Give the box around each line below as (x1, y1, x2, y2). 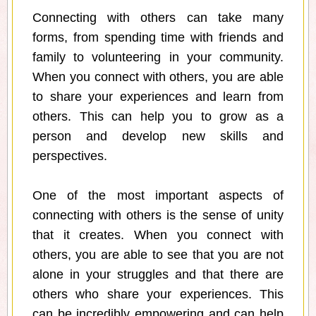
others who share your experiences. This (32, 287, 284, 302)
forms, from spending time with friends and (32, 30, 284, 45)
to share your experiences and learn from (32, 90, 284, 104)
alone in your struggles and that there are (32, 267, 284, 282)
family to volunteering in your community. (32, 50, 284, 65)
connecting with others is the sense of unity (32, 208, 284, 223)
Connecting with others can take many (32, 11, 284, 25)
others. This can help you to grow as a (32, 109, 284, 124)
